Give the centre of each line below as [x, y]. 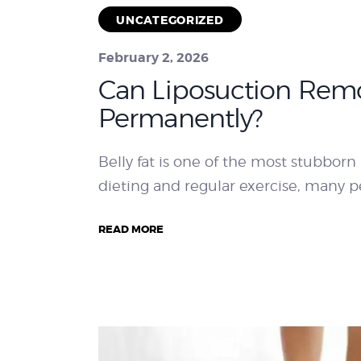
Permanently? [181, 118]
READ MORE [131, 230]
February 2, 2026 [154, 58]
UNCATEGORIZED [170, 20]
